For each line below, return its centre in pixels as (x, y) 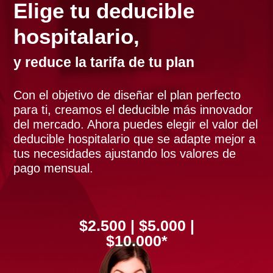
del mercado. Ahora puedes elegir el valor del (136, 124)
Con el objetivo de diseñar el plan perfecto (127, 95)
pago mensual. (54, 168)
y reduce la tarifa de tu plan (104, 62)
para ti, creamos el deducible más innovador (133, 109)
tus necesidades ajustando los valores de (125, 153)
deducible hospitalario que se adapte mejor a (135, 139)
